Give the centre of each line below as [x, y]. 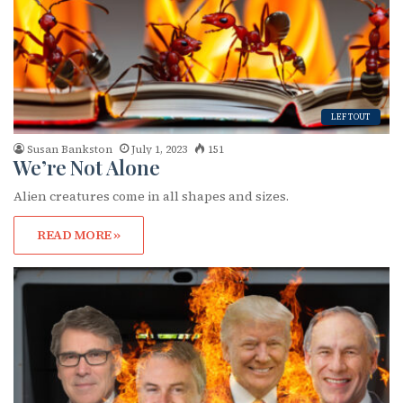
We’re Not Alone [87, 167]
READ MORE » [79, 234]
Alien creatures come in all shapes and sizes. [151, 196]
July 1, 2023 [159, 149]
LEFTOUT [351, 116]
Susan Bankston [70, 149]
